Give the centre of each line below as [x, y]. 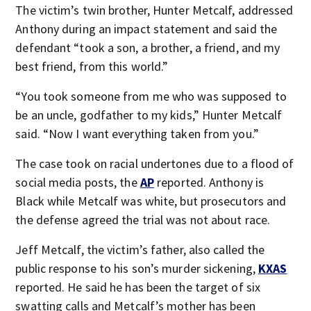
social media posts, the [78, 182]
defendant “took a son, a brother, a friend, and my [148, 48]
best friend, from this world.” [92, 66]
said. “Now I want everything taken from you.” [137, 134]
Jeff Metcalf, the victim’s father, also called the [140, 250]
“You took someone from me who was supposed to [151, 96]
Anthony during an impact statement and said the [146, 29]
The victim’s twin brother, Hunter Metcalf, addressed [154, 10]
